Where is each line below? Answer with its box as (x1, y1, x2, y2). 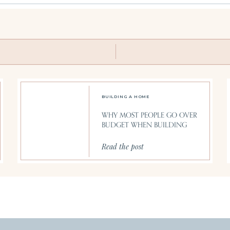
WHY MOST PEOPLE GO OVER (102, 109, 197, 121)
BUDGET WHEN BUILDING (102, 119, 187, 131)
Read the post (102, 142, 144, 151)
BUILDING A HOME (102, 94, 149, 99)
